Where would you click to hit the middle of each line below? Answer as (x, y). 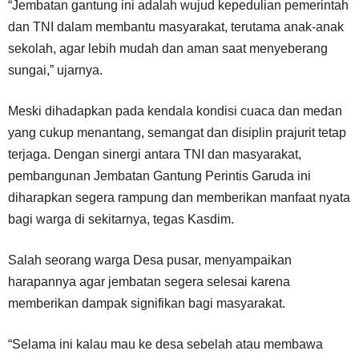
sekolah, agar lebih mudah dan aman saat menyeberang (168, 48)
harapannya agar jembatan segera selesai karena (149, 282)
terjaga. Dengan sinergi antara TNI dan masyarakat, (155, 154)
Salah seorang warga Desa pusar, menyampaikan (150, 260)
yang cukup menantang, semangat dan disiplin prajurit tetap (177, 133)
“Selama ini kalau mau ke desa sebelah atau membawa (165, 344)
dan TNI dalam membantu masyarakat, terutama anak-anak (176, 27)
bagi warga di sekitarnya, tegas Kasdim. (121, 219)
